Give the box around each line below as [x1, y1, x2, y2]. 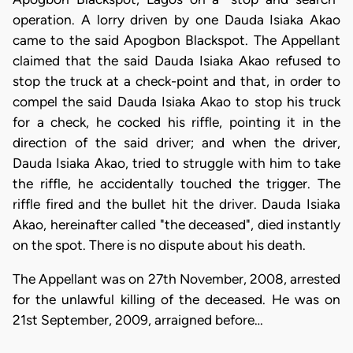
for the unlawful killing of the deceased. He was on [13, 292, 340, 307]
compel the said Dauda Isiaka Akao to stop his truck [13, 93, 340, 110]
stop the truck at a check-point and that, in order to [13, 72, 340, 89]
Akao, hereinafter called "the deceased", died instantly [13, 216, 340, 232]
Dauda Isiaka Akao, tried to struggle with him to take [13, 154, 340, 171]
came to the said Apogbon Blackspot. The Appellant [13, 32, 340, 48]
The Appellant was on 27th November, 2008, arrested [13, 271, 340, 287]
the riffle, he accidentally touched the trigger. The [13, 175, 340, 191]
